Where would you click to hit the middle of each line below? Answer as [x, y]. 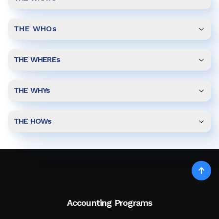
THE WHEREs [37, 59]
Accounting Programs [109, 202]
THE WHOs [35, 28]
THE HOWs [33, 121]
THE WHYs [32, 90]
